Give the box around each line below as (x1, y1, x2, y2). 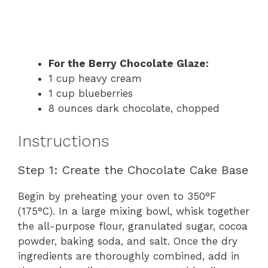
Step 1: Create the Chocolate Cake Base (18, 162, 248, 177)
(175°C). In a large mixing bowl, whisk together (18, 205, 249, 217)
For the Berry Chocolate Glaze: (48, 57, 209, 70)
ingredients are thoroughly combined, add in (18, 249, 240, 262)
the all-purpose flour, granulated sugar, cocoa (18, 220, 248, 232)
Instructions (18, 131, 109, 151)
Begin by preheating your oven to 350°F (18, 190, 216, 202)
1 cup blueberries (48, 87, 133, 100)
